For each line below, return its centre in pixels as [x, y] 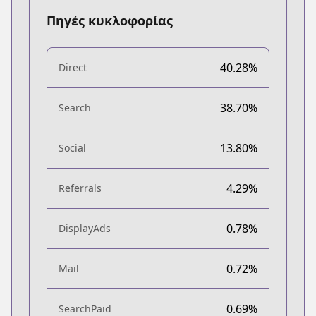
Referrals [80, 188]
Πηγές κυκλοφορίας [110, 20]
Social [72, 147]
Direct [73, 67]
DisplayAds [85, 228]
